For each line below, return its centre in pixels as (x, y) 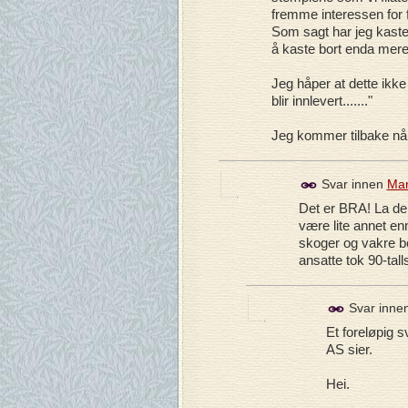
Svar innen (352, 184)
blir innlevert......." (321, 101)
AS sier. (349, 350)
